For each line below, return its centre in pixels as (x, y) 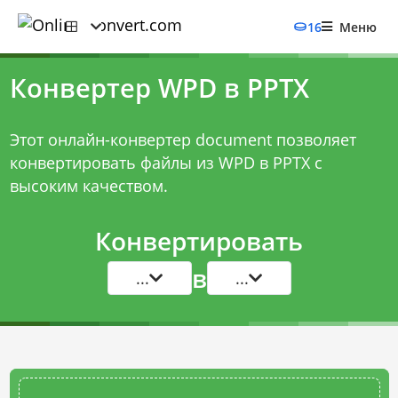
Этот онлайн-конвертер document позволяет (183, 139)
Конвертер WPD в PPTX (159, 88)
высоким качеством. (88, 186)
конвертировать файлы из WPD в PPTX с (166, 163)
